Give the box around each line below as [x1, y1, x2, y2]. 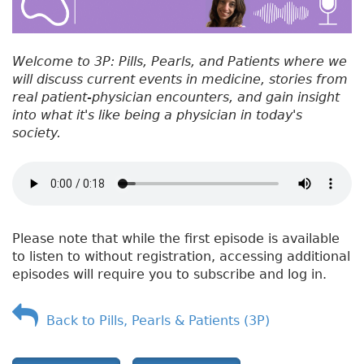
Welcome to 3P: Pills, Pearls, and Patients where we [12, 53, 347, 69]
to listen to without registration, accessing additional [12, 248, 350, 264]
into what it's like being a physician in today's [12, 106, 302, 123]
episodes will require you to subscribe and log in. [12, 266, 327, 282]
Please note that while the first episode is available [12, 230, 340, 246]
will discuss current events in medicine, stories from [12, 71, 348, 87]
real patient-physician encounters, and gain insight [12, 89, 340, 105]
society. [12, 124, 61, 141]
